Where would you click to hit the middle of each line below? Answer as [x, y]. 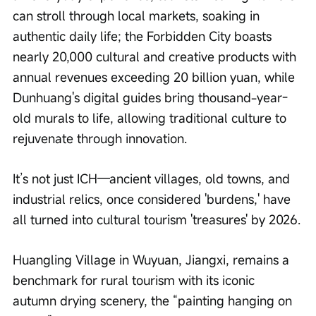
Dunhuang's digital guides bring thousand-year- [150, 98]
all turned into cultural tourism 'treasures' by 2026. [157, 220]
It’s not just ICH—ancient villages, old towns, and [153, 179]
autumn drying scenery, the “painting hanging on [154, 301]
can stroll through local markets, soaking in [138, 16]
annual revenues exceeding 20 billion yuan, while [156, 77]
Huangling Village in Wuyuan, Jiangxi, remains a [153, 260]
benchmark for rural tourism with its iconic [135, 280]
